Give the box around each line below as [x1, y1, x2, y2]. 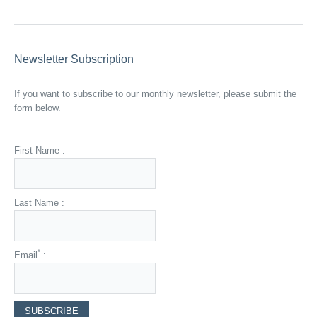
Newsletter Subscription [14, 52, 134, 65]
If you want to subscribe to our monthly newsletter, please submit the [14, 88, 296, 99]
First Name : [14, 144, 65, 156]
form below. [14, 102, 61, 113]
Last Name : [14, 197, 64, 208]
